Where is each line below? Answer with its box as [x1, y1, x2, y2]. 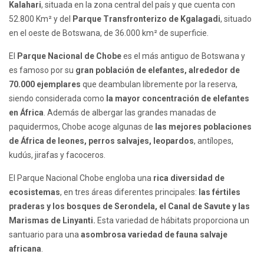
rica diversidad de [153, 173, 225, 183]
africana [9, 244, 41, 254]
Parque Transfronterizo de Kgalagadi [72, 14, 220, 24]
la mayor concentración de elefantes [106, 94, 249, 104]
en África [9, 108, 44, 118]
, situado [220, 14, 252, 24]
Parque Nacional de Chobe [17, 51, 121, 61]
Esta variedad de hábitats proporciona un [97, 216, 249, 226]
